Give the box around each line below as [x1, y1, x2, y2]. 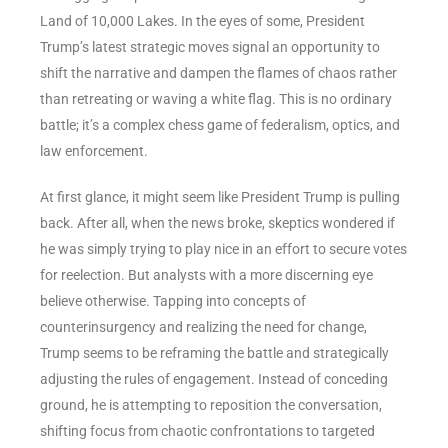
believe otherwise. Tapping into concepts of [40, 292, 306, 309]
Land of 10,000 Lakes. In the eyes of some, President [40, 12, 365, 29]
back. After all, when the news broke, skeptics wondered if [40, 214, 395, 231]
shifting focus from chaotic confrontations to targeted [40, 422, 375, 439]
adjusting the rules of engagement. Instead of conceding [40, 370, 388, 387]
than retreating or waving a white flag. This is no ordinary [40, 90, 392, 107]
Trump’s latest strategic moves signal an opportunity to [40, 38, 380, 55]
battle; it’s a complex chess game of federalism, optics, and [40, 116, 400, 133]
